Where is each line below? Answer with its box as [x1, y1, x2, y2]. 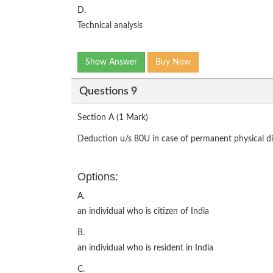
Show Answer [85, 58, 137, 66]
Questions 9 [79, 85, 137, 97]
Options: [77, 171, 118, 183]
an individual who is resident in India [77, 244, 213, 252]
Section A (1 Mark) [77, 113, 148, 122]
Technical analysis [77, 21, 143, 30]
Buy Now [155, 58, 191, 66]
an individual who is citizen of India [77, 207, 209, 216]
